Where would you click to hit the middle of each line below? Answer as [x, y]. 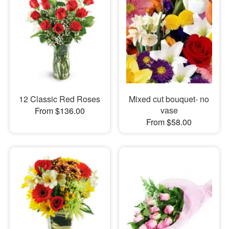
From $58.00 [169, 122]
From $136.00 [60, 111]
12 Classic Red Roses [60, 99]
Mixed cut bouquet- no [169, 99]
